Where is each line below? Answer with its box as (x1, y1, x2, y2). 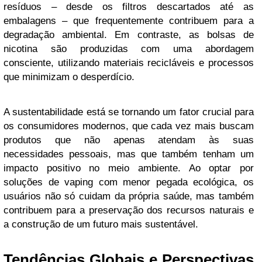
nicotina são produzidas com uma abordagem (4, 43, 254, 54)
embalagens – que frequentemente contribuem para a (4, 15, 254, 26)
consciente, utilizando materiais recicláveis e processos (4, 57, 254, 68)
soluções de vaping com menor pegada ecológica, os (4, 177, 254, 188)
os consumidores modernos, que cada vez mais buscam (4, 120, 254, 132)
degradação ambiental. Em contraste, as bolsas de (4, 29, 254, 40)
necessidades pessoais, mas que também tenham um (4, 149, 254, 160)
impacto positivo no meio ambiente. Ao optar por (4, 163, 254, 174)
